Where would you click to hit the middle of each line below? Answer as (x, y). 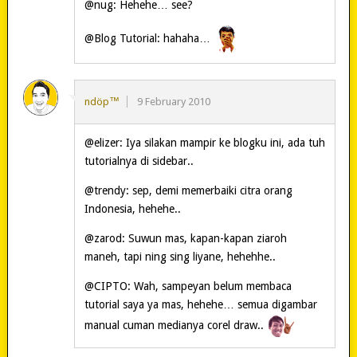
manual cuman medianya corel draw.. (175, 326)
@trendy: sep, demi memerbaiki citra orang (188, 191)
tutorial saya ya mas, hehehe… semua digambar (200, 305)
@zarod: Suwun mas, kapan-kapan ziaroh (185, 239)
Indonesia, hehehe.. (132, 209)
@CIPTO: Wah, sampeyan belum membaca (188, 286)
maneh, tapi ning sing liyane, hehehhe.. (180, 257)
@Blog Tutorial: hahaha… (149, 39)
